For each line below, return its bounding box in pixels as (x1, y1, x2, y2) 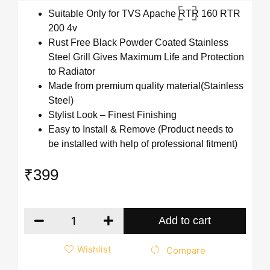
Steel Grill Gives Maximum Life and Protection (48, 52, 244, 63)
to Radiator (48, 66, 95, 77)
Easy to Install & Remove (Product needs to (48, 124, 233, 135)
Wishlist (77, 243, 111, 255)
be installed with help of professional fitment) (48, 139, 237, 149)
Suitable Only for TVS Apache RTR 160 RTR (48, 8, 240, 19)
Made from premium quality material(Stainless (48, 81, 243, 92)
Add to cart (159, 214, 212, 227)
